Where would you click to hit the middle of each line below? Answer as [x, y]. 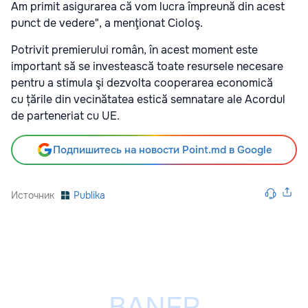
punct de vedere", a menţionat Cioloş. [107, 23]
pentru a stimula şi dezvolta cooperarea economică [142, 82]
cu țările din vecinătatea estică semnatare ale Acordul [148, 99]
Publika [89, 195]
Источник [33, 195]
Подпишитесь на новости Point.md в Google [162, 150]
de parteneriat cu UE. [65, 115]
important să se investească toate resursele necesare [147, 66]
